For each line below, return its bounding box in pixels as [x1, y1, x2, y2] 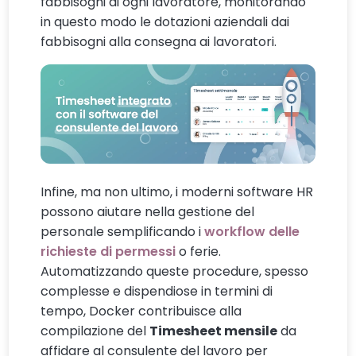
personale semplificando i [41, 222, 205, 241]
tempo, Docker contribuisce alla [41, 301, 242, 320]
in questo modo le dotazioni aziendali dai [41, 13, 290, 32]
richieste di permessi [41, 242, 176, 261]
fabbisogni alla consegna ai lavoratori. [41, 33, 277, 52]
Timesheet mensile [149, 321, 278, 340]
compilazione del [41, 321, 150, 340]
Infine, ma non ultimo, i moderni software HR [41, 182, 314, 201]
